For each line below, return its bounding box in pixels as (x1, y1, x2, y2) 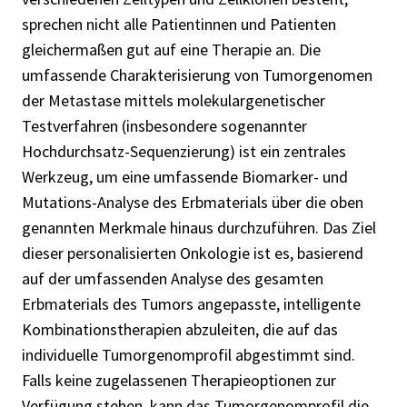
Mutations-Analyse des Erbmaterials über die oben (22, 192, 363, 213)
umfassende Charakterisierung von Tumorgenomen (22, 65, 372, 86)
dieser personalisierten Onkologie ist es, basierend (22, 243, 363, 264)
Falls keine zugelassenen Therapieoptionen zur (22, 370, 336, 392)
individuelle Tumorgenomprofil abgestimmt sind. (22, 344, 355, 366)
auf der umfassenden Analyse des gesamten (22, 268, 323, 290)
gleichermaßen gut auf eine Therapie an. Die (22, 39, 321, 61)
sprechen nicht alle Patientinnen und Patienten (22, 14, 336, 35)
